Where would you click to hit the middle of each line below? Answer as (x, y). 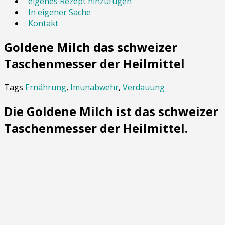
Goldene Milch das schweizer (91, 47)
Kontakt (41, 23)
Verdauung (144, 87)
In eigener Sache (58, 12)
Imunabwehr (94, 87)
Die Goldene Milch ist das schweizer (111, 111)
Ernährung (46, 87)
